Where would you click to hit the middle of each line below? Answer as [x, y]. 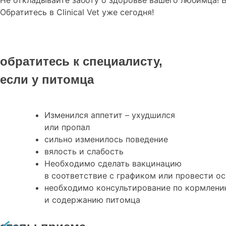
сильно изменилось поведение [106, 139]
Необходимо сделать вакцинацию [113, 164]
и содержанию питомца [92, 200]
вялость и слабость [84, 152]
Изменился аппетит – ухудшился [110, 115]
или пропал [67, 127]
